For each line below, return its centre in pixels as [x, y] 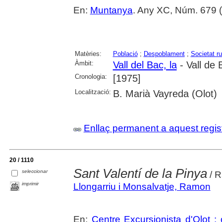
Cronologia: [91, 77]
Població [125, 54]
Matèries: [88, 54]
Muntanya [111, 10]
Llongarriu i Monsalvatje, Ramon [142, 187]
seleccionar [35, 171]
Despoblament [164, 54]
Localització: [93, 92]
